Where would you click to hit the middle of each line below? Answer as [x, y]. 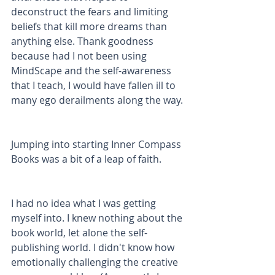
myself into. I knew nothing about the [98, 218]
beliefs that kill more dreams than [90, 26]
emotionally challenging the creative [96, 262]
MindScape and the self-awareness [92, 71]
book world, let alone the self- [79, 233]
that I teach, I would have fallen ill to [95, 85]
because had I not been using [80, 56]
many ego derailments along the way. [98, 100]
